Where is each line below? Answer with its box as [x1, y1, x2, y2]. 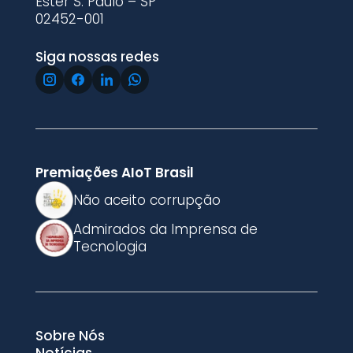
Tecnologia [72, 236, 147, 256]
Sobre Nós [35, 325, 105, 345]
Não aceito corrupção [72, 190, 221, 210]
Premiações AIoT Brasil [35, 162, 194, 182]
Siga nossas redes [35, 46, 159, 66]
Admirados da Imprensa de [72, 219, 258, 239]
